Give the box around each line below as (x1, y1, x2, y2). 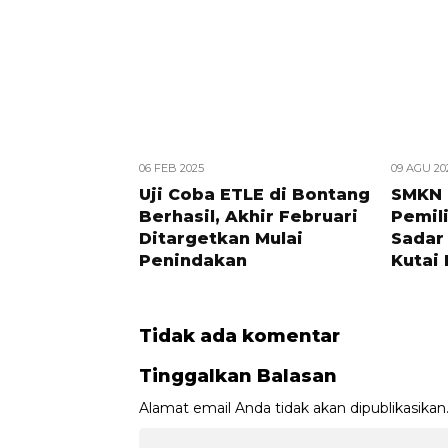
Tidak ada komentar (139, 325, 340, 347)
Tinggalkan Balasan (139, 365, 337, 387)
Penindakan (139, 251, 247, 270)
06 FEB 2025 (139, 161, 204, 175)
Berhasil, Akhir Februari (139, 207, 358, 226)
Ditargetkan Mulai (139, 229, 303, 248)
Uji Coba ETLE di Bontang (139, 185, 370, 204)
